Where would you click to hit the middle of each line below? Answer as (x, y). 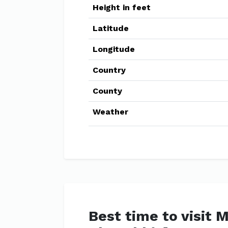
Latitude (111, 28)
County (107, 91)
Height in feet (122, 7)
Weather (110, 112)
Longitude (114, 49)
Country (109, 70)
